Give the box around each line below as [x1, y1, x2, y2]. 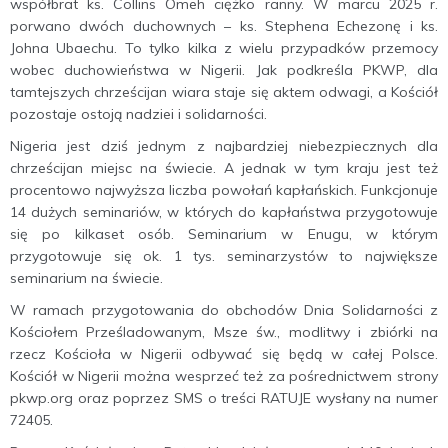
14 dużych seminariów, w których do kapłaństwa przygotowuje [10, 203, 438, 222]
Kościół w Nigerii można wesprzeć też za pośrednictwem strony [10, 367, 438, 386]
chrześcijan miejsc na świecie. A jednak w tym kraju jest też [10, 159, 438, 178]
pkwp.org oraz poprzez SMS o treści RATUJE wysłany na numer [10, 389, 438, 408]
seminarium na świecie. [10, 269, 163, 288]
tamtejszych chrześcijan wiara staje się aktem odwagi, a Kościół [10, 83, 438, 102]
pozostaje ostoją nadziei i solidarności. [10, 105, 267, 124]
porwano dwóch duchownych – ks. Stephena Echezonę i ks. [10, 17, 438, 36]
